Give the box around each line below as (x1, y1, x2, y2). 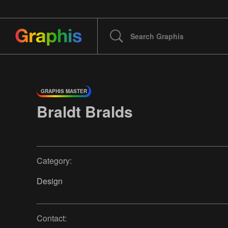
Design (37, 175, 63, 187)
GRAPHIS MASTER (41, 88, 87, 95)
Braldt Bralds (37, 100, 133, 122)
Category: (37, 155, 72, 167)
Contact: (37, 212, 67, 224)
